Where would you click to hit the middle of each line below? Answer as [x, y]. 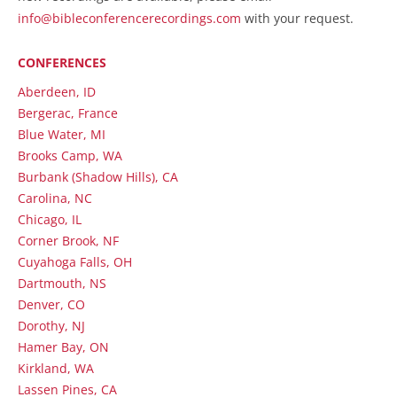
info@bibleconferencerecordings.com [129, 18]
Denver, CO [51, 304]
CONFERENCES [62, 62]
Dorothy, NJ [51, 326]
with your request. [297, 18]
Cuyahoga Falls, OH [75, 262]
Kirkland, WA [56, 368]
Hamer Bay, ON [63, 347]
